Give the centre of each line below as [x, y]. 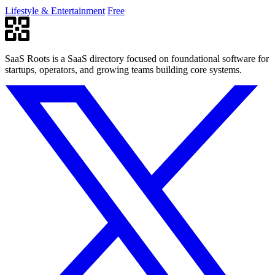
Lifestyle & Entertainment [55, 10]
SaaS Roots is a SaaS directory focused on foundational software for [137, 58]
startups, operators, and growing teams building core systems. [123, 69]
